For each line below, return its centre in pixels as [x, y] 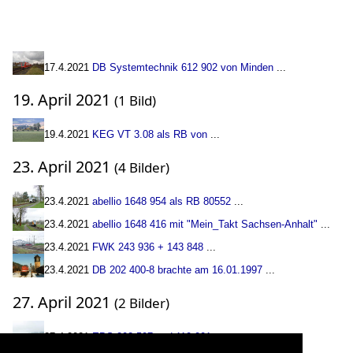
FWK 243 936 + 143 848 [148, 247]
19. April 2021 [63, 100]
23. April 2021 [63, 167]
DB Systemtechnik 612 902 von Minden [183, 67]
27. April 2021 [63, 302]
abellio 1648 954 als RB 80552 [162, 201]
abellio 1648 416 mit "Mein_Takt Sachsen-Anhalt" [205, 224]
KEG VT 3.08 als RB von [150, 134]
